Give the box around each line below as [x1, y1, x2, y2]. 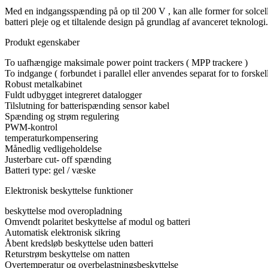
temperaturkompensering [5, 133, 98, 144]
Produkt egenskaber [5, 37, 80, 48]
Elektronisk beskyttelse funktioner [5, 185, 133, 196]
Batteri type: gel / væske [5, 165, 96, 176]
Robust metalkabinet [5, 79, 82, 90]
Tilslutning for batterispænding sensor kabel [5, 100, 169, 111]
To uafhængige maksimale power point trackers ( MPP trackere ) [5, 57, 248, 68]
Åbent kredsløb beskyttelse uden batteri [5, 238, 153, 249]
